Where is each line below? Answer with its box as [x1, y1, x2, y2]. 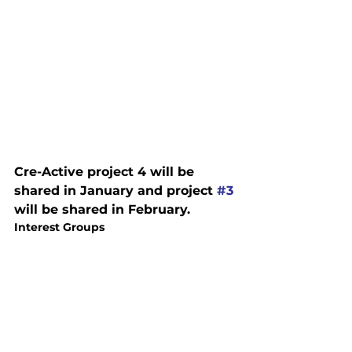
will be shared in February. [14, 201, 190, 217]
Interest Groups [14, 219, 104, 234]
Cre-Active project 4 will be [14, 163, 198, 179]
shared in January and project [14, 182, 217, 198]
